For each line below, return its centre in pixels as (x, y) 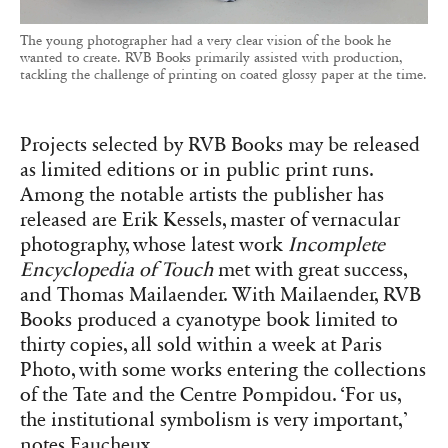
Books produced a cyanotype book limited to (209, 320)
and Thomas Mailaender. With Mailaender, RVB (220, 295)
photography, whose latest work (154, 245)
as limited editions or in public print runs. (196, 170)
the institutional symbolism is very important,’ (214, 420)
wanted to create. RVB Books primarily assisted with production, (211, 58)
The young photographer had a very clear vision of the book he (205, 41)
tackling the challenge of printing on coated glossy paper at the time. (223, 75)
